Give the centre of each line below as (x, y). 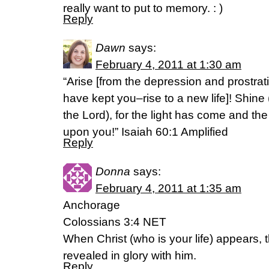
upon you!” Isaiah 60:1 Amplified (146, 132)
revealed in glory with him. (130, 256)
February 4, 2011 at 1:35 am (168, 189)
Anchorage (92, 205)
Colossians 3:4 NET (115, 222)
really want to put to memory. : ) (143, 8)
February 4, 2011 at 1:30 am (168, 65)
